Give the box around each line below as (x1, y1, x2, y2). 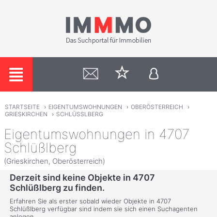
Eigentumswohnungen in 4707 (4, 125, 189, 142)
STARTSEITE (4, 103, 40, 111)
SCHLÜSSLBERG (56, 110, 99, 118)
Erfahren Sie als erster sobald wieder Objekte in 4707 (10, 197, 171, 205)
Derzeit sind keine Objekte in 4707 (10, 172, 155, 183)
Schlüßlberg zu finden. (10, 183, 105, 193)
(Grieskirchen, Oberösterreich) (4, 156, 105, 166)
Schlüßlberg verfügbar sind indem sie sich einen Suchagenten (10, 205, 198, 213)
